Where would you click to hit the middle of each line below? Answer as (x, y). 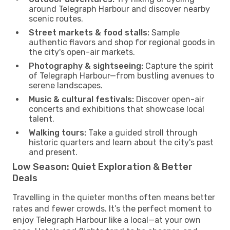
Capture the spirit (178, 66)
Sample (165, 32)
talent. (42, 119)
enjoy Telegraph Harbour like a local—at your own (107, 220)
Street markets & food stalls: (89, 32)
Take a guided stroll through (142, 132)
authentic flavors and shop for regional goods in (122, 42)
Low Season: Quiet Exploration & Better (102, 167)
